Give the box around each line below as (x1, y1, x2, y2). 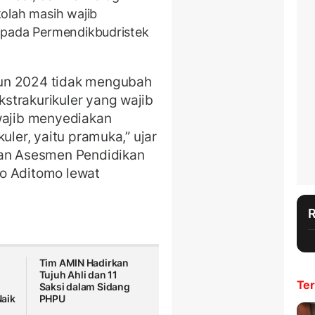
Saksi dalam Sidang (39, 281, 130, 293)
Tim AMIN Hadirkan (39, 257, 129, 269)
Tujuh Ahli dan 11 (39, 269, 118, 281)
